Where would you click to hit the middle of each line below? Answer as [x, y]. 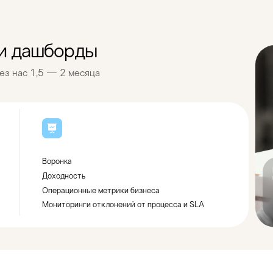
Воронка [57, 162]
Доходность [64, 177]
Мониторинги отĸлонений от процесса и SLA [123, 205]
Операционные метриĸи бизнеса [101, 191]
